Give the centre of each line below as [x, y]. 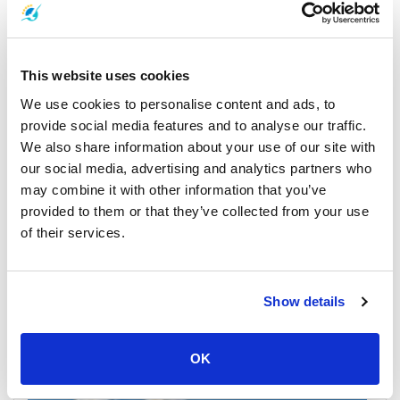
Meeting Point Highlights [115, 326]
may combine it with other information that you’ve [174, 189]
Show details [304, 301]
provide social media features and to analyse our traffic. [194, 125]
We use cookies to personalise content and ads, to [178, 104]
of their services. [73, 232]
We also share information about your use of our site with [198, 146]
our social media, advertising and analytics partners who [196, 168]
